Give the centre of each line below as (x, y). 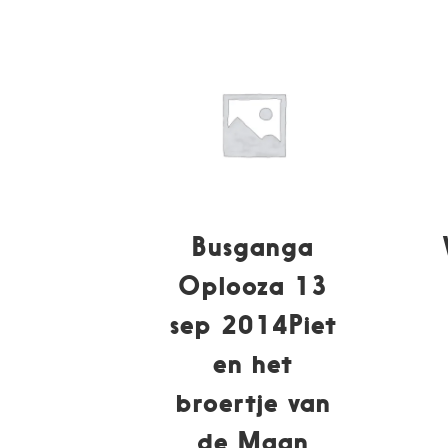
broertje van (253, 402)
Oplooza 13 (253, 285)
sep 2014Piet (253, 324)
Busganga (253, 246)
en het (253, 363)
